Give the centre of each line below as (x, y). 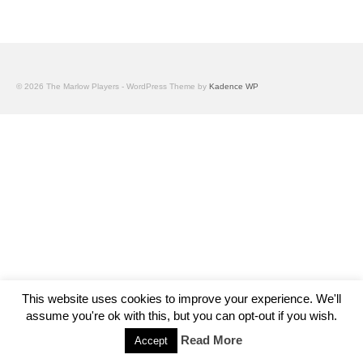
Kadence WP (234, 86)
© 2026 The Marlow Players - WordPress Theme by (113, 86)
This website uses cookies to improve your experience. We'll (181, 298)
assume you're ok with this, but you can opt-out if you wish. (181, 316)
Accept (151, 341)
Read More (211, 340)
